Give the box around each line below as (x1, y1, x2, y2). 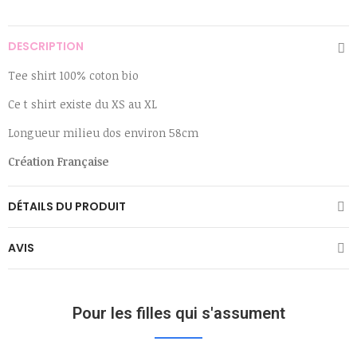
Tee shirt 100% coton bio (8, 68, 139, 83)
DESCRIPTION (8, 38, 84, 54)
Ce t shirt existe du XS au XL (8, 96, 157, 112)
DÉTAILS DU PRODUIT (8, 198, 126, 214)
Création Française (8, 154, 108, 169)
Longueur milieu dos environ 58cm (8, 125, 198, 140)
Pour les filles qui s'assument (72, 304, 285, 323)
